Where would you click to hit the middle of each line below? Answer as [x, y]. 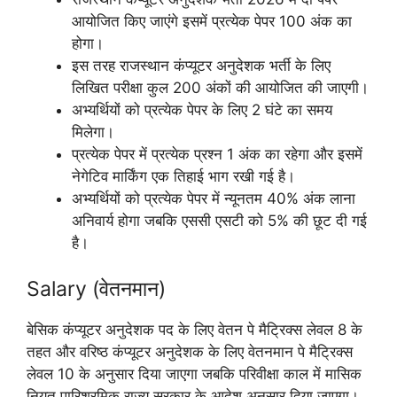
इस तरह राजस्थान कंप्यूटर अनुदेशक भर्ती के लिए [201, 66]
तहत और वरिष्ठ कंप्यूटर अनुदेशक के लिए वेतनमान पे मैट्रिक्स [190, 351]
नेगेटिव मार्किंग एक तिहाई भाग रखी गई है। [183, 176]
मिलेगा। [93, 132]
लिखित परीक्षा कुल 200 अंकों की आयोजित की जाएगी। [220, 88]
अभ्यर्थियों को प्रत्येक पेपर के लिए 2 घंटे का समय [202, 110]
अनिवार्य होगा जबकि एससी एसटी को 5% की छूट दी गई [219, 221]
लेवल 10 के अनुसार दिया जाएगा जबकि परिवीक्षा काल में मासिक [194, 374]
